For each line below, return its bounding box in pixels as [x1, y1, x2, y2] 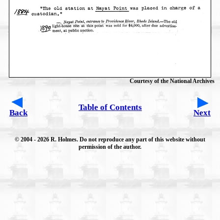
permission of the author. [79, 143, 141, 150]
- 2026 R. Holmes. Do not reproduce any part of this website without [34, 136, 205, 143]
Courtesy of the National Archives [130, 77, 215, 84]
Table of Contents [79, 102, 142, 112]
